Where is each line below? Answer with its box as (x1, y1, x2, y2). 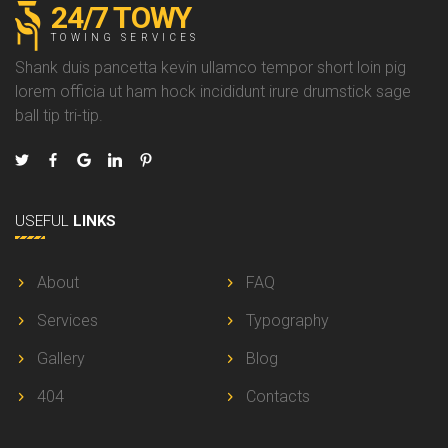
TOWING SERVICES (51, 31, 200, 43)
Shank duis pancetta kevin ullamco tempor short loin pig (15, 57, 406, 77)
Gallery (37, 348, 85, 368)
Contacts (246, 386, 310, 406)
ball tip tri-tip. (15, 105, 103, 125)
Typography (246, 310, 329, 330)
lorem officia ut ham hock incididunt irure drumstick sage (15, 81, 411, 101)
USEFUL (15, 211, 73, 230)
